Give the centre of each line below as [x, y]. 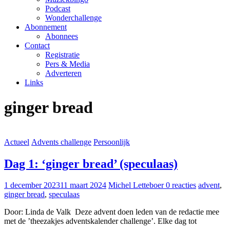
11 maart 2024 [83, 185]
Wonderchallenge [73, 17]
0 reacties [181, 185]
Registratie [62, 54]
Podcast [58, 8]
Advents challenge [61, 142]
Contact [37, 45]
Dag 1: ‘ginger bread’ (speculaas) [91, 164]
